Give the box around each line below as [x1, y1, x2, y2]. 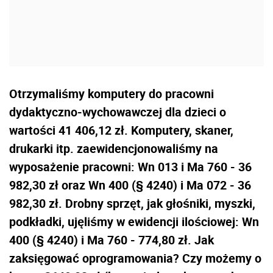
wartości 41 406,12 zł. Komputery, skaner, [9, 121, 233, 138]
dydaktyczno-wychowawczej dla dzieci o [9, 103, 226, 120]
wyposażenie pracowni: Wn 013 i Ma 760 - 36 [9, 158, 252, 175]
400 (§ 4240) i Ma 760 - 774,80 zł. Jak [9, 231, 214, 248]
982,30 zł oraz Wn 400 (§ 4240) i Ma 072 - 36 [9, 176, 251, 193]
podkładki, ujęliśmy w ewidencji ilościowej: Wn [9, 213, 259, 230]
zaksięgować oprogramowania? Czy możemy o [9, 249, 261, 266]
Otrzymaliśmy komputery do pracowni [9, 85, 214, 102]
